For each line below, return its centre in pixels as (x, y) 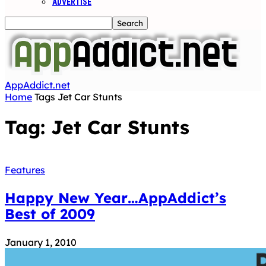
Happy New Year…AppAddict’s (115, 197)
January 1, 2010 (41, 242)
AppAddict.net (37, 85)
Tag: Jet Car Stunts (97, 127)
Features (25, 170)
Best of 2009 (50, 213)
